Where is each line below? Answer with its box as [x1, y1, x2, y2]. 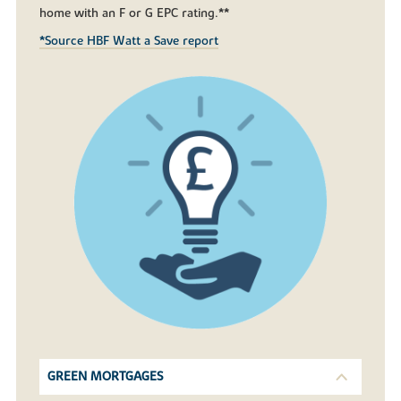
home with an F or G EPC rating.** [39, 5, 230, 22]
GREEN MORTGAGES [47, 369, 164, 386]
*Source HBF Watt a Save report [39, 33, 219, 50]
